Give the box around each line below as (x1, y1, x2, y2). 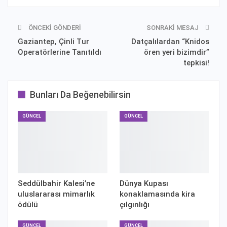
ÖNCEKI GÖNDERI (27, 23, 81, 31)
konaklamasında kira (120, 190, 195, 199)
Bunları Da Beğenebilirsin (30, 89, 131, 100)
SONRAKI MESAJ (146, 23, 200, 31)
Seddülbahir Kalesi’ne (18, 179, 95, 188)
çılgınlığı (120, 200, 149, 210)
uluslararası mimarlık (18, 190, 95, 199)
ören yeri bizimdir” (144, 47, 209, 57)
